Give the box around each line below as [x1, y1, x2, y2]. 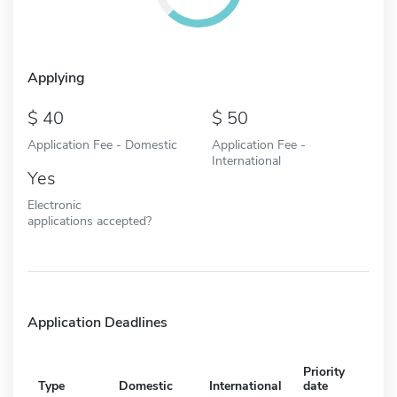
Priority [303, 362, 345, 380]
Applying [27, 67, 85, 88]
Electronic [27, 195, 82, 214]
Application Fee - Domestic [27, 135, 177, 153]
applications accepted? [27, 211, 152, 230]
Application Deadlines [27, 312, 167, 332]
